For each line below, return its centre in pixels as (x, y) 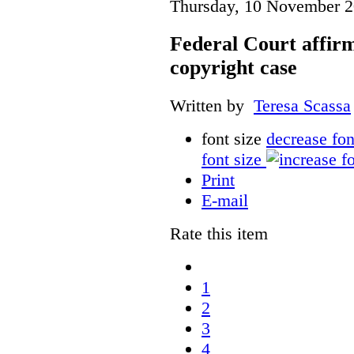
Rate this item (219, 233)
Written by (212, 105)
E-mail (225, 200)
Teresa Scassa (302, 105)
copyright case (233, 67)
